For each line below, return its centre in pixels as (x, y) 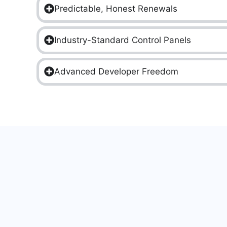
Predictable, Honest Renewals (116, 8)
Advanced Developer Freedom (116, 71)
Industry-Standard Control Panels (123, 40)
